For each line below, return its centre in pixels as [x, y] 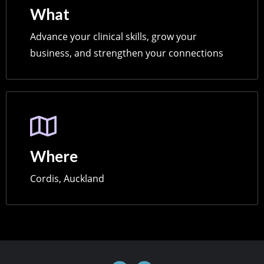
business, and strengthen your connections [127, 53]
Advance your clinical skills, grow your [113, 37]
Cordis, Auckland [67, 179]
